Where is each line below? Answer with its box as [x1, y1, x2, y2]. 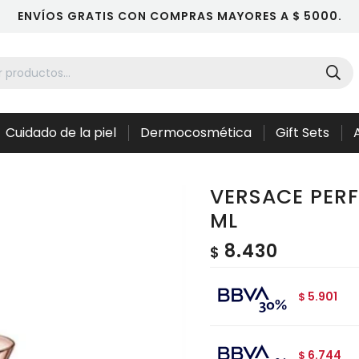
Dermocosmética [140, 123, 252, 142]
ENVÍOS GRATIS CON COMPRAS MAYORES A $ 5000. [17, 8, 342, 24]
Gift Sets [276, 123, 329, 142]
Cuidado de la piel [6, 123, 116, 142]
